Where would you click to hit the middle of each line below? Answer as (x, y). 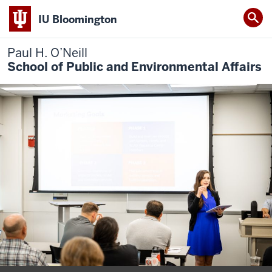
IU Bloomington (78, 19)
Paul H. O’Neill (47, 53)
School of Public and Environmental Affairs (134, 67)
